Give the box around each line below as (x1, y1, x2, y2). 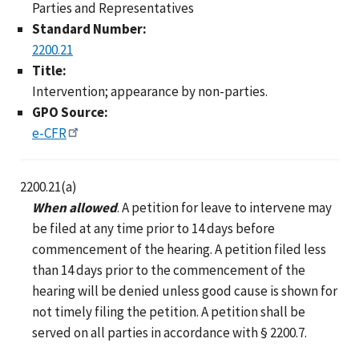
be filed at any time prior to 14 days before (32, 219, 275, 237)
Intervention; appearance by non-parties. (32, 82, 268, 100)
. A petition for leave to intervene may (117, 198, 332, 216)
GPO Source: (32, 103, 108, 121)
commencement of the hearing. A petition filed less (32, 240, 326, 258)
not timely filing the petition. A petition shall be (32, 302, 305, 321)
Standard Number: (32, 19, 147, 38)
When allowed (32, 198, 117, 216)
